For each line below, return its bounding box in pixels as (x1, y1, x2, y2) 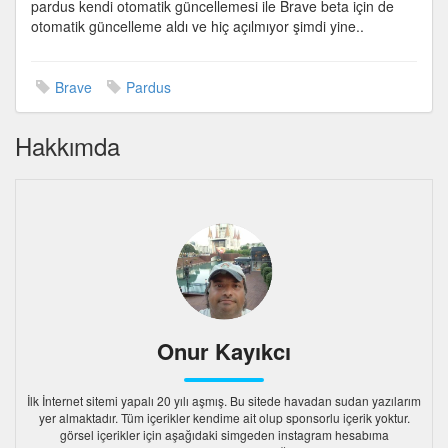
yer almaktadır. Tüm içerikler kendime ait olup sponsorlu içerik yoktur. (38, 409, 410, 426)
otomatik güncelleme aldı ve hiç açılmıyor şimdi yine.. (31, 16, 364, 36)
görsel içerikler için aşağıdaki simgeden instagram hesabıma (59, 426, 389, 443)
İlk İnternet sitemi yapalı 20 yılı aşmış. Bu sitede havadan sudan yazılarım (27, 392, 421, 409)
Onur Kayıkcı (157, 335, 291, 367)
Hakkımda (15, 128, 120, 163)
